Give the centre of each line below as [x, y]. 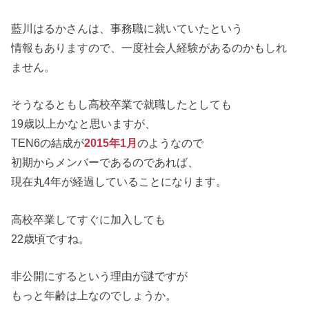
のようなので [171, 143]
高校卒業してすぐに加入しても [89, 219]
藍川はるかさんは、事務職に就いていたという [127, 29]
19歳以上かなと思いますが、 [84, 124]
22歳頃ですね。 [51, 238]
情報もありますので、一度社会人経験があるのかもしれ [149, 48]
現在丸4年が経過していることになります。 [119, 182]
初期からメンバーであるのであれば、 [105, 162]
